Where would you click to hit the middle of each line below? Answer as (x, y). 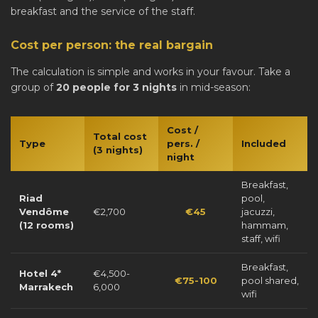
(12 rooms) (46, 225)
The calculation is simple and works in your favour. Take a (150, 72)
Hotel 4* (40, 274)
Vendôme (44, 212)
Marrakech (46, 287)
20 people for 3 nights (116, 88)
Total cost (120, 137)
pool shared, (270, 281)
